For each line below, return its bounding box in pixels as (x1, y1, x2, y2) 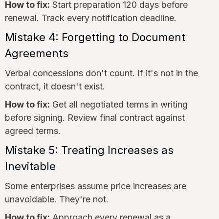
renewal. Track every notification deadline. (5, 12, 176, 23)
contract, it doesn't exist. (5, 81, 105, 91)
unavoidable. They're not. (5, 194, 109, 204)
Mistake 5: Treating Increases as (5, 143, 174, 156)
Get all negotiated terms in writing (50, 99, 188, 109)
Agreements (5, 46, 68, 60)
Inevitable (5, 159, 56, 173)
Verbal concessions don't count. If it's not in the (5, 67, 198, 78)
